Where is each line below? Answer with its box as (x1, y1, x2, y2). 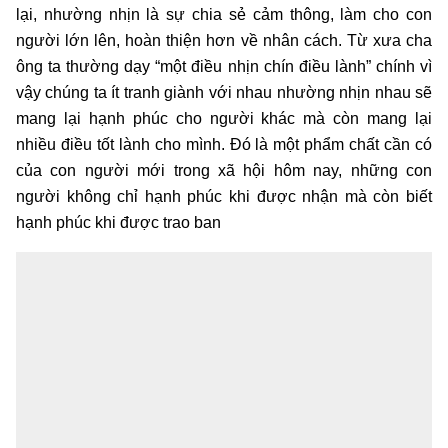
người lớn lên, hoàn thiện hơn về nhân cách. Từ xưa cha (16, 31, 432, 49)
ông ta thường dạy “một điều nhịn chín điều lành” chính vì (16, 57, 432, 75)
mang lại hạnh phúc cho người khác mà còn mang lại (16, 109, 432, 127)
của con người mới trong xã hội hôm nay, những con (16, 161, 432, 179)
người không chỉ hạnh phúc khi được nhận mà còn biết (16, 187, 432, 205)
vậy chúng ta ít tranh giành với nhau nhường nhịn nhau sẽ (16, 83, 432, 101)
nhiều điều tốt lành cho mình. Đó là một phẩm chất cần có (16, 135, 432, 153)
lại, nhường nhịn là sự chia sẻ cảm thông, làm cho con (16, 5, 432, 23)
